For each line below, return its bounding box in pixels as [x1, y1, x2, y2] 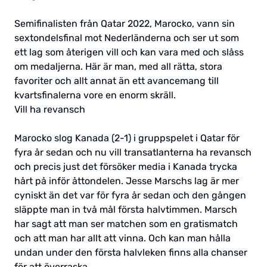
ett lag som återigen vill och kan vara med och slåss [14, 46, 244, 58]
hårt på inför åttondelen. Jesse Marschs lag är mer [14, 175, 239, 187]
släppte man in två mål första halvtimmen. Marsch [14, 203, 237, 215]
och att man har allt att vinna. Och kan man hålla [14, 232, 231, 244]
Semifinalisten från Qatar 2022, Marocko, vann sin [14, 17, 235, 29]
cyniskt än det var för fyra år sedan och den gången [14, 189, 246, 201]
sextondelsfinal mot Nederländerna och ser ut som [14, 32, 239, 44]
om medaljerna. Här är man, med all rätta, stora [14, 60, 222, 72]
